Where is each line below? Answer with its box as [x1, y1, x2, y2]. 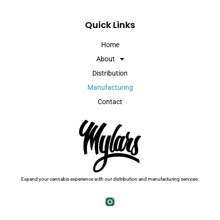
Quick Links [85, 18, 135, 31]
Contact [98, 97, 122, 106]
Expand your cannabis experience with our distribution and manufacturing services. [21, 176, 199, 182]
